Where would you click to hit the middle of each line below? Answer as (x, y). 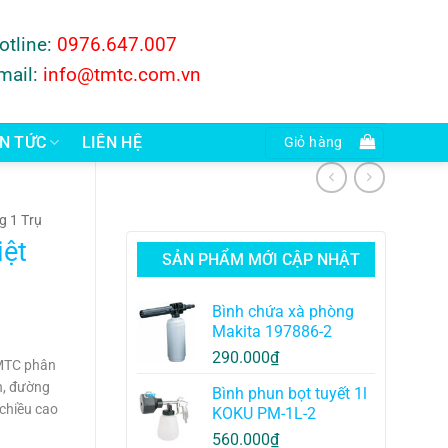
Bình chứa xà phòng (283, 312)
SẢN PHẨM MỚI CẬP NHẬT (261, 260)
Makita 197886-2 (272, 332)
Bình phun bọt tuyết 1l (289, 394)
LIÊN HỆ (111, 142)
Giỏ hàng (313, 141)
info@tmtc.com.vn (121, 74)
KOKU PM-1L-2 (264, 414)
